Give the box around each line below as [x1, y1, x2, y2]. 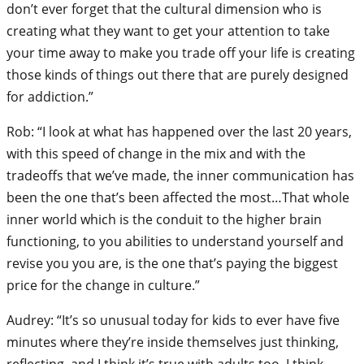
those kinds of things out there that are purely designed [6, 65, 349, 84]
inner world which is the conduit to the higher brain [6, 210, 322, 228]
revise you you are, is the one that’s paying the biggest [6, 253, 338, 272]
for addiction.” [6, 87, 93, 106]
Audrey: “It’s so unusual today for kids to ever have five [6, 310, 340, 329]
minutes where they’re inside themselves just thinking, [6, 332, 339, 351]
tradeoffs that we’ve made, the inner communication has [6, 166, 354, 184]
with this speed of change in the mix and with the [6, 144, 305, 162]
